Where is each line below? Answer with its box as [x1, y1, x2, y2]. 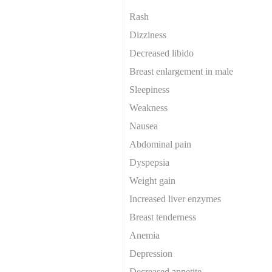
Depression [129, 248, 173, 259]
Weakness [129, 102, 168, 113]
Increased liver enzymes [129, 193, 222, 204]
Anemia [129, 229, 160, 240]
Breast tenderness [129, 211, 197, 222]
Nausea [129, 120, 158, 131]
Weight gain [129, 175, 176, 186]
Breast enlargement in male [129, 66, 234, 76]
